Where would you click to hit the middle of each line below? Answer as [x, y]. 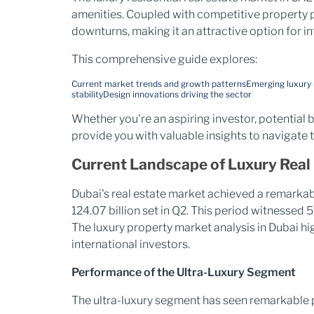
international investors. [131, 244]
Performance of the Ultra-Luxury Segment [184, 272]
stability [87, 94]
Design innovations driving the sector [177, 94]
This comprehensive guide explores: [164, 59]
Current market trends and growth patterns [159, 84]
